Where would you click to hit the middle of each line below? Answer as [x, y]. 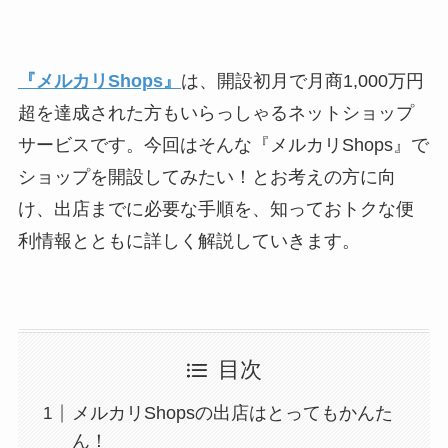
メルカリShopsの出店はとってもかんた [232, 413]
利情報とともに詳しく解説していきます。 [188, 241]
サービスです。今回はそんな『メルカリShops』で [223, 145]
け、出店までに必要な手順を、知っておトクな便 [215, 209]
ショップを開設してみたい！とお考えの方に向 [206, 177]
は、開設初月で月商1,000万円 [302, 81]
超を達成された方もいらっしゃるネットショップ [215, 113]
